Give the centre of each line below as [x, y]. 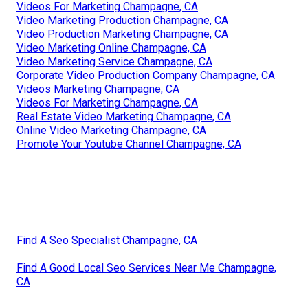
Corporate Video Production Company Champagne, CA [146, 75]
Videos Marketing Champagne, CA [98, 89]
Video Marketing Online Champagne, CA [111, 47]
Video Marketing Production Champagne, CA [122, 20]
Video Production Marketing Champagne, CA [122, 34]
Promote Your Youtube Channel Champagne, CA [129, 144]
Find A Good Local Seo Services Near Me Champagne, [146, 267]
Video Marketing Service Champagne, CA [114, 61]
